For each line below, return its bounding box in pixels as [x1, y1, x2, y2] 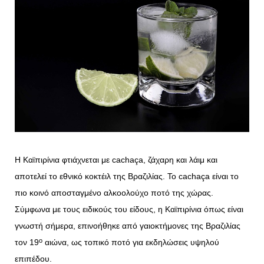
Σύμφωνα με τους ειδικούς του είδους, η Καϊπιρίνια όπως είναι [15, 204, 243, 214]
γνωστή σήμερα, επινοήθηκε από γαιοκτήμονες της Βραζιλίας [15, 221, 240, 231]
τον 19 [15, 237, 39, 247]
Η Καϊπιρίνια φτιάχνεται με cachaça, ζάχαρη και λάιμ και [15, 155, 217, 165]
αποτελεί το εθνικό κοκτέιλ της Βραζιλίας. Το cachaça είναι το [15, 171, 239, 181]
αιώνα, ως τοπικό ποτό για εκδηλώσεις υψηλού [42, 237, 219, 247]
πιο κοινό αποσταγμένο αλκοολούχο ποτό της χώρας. [15, 188, 213, 198]
